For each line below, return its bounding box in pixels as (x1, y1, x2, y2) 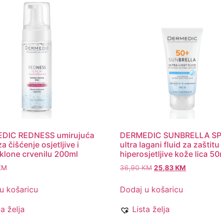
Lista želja (132, 204, 170, 215)
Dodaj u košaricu (120, 184, 184, 195)
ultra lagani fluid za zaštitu (120, 139, 220, 149)
